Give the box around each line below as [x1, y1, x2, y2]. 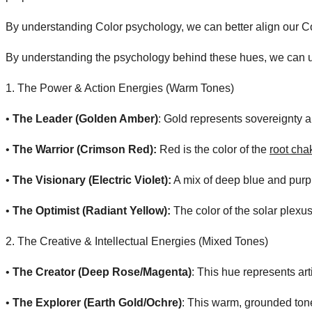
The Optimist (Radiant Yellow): [13, 204, 171, 217]
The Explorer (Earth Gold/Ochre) [13, 296, 182, 309]
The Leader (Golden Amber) [13, 112, 158, 125]
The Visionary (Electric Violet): [13, 173, 171, 186]
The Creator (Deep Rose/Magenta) [13, 265, 192, 278]
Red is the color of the [157, 143, 270, 155]
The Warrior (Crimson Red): [13, 143, 157, 155]
